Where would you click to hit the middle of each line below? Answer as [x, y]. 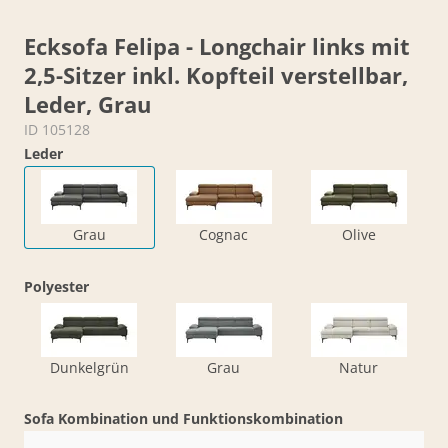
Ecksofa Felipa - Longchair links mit [217, 46]
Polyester [56, 286]
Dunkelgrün [89, 367]
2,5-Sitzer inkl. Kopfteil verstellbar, [216, 75]
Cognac [224, 234]
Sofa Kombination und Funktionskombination [183, 418]
